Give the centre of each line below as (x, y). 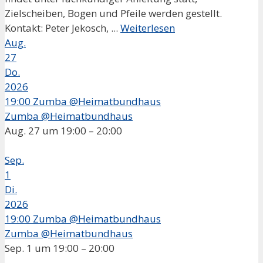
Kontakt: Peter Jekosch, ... (63, 28)
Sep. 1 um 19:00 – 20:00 (60, 248)
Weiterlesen (148, 28)
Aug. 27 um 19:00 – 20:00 (63, 130)
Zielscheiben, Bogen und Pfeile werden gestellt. (113, 13)
